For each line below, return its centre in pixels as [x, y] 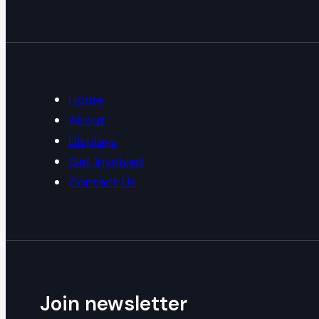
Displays [93, 141]
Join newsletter [114, 303]
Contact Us [103, 182]
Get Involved [106, 161]
